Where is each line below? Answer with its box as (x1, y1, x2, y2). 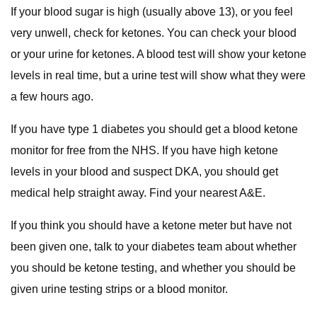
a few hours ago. (11, 91, 98, 103)
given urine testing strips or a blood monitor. (11, 283, 228, 295)
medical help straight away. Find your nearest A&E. (11, 187, 265, 199)
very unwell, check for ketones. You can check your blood (11, 27, 296, 39)
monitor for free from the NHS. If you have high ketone (11, 144, 278, 156)
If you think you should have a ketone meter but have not (11, 219, 292, 231)
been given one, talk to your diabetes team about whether (11, 241, 296, 253)
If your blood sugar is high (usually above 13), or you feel (11, 6, 293, 18)
